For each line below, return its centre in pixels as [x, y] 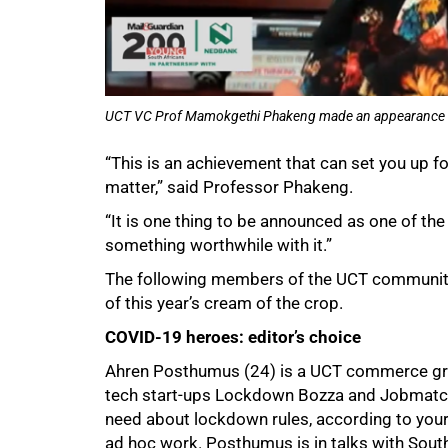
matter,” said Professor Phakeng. [229, 186]
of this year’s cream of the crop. [224, 302]
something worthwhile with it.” [218, 244]
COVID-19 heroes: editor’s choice [233, 336]
